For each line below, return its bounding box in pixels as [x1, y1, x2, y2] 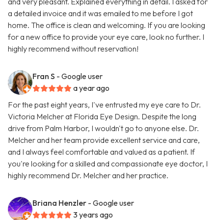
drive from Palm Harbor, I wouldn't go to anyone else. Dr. [8, 123, 199, 134]
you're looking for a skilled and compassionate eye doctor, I [8, 159, 208, 169]
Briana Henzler [32, 198, 86, 208]
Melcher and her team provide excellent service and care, [8, 135, 200, 145]
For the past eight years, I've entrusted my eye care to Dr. [8, 100, 201, 110]
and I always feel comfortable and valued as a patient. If [8, 147, 195, 157]
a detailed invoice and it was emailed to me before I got [8, 8, 193, 19]
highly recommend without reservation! [8, 44, 138, 54]
